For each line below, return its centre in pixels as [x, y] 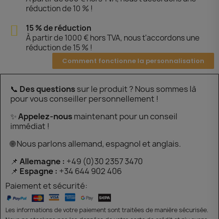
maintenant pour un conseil [126, 116]
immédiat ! [30, 126]
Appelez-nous [46, 116]
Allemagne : [42, 161]
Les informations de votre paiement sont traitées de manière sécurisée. [107, 210]
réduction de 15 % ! [59, 47]
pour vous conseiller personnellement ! [84, 99]
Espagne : [39, 171]
